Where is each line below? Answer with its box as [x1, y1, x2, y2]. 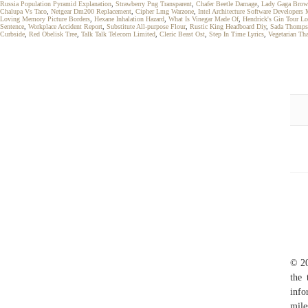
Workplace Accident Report [28, 23, 102, 30]
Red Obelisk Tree [29, 30, 77, 38]
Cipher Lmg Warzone [135, 8, 194, 15]
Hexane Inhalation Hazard [94, 15, 164, 23]
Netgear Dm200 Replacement [51, 8, 131, 15]
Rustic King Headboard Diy [190, 23, 266, 30]
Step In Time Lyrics [209, 30, 264, 38]
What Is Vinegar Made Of [168, 15, 239, 23]
